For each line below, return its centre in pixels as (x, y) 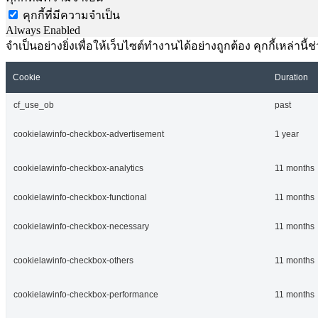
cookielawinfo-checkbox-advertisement (89, 134)
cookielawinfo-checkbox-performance (86, 294)
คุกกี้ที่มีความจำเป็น (71, 15)
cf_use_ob (34, 105)
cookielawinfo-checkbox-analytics (78, 168)
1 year (287, 134)
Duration (291, 77)
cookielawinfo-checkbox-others (73, 260)
